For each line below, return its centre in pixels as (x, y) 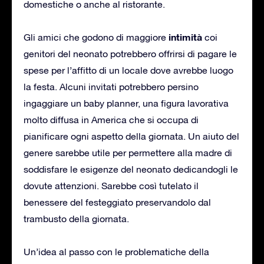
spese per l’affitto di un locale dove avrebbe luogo (128, 70)
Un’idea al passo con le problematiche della (116, 251)
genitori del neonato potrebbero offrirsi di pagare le (130, 53)
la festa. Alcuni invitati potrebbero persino (111, 86)
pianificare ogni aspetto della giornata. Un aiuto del (131, 136)
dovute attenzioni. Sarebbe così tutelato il (111, 185)
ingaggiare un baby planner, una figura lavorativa (126, 103)
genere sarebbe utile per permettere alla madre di (128, 152)
